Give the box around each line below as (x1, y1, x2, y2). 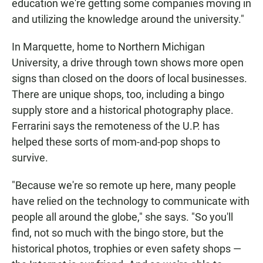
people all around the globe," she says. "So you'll (12, 211, 233, 224)
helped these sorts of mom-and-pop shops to (12, 136, 220, 149)
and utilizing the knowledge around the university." (12, 13, 244, 26)
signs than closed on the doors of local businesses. (12, 72, 247, 85)
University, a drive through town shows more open (12, 56, 244, 69)
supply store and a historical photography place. (12, 104, 234, 117)
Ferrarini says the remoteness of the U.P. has (12, 120, 220, 133)
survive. (12, 151, 48, 164)
